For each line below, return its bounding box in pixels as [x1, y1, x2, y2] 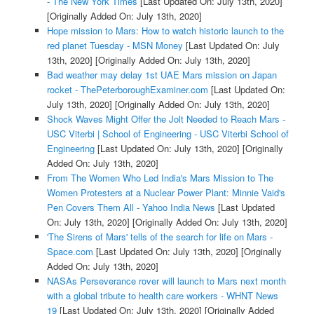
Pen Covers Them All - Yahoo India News [46, 200, 215, 214]
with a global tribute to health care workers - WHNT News [46, 288, 278, 302]
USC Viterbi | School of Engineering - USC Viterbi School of [46, 126, 289, 140]
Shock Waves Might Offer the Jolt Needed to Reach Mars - [46, 111, 285, 125]
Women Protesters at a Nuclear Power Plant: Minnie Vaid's [46, 185, 285, 199]
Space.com [46, 244, 93, 258]
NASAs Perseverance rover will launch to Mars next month [46, 273, 286, 287]
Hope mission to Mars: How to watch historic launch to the [46, 23, 284, 37]
